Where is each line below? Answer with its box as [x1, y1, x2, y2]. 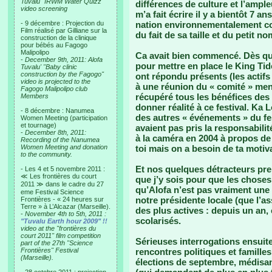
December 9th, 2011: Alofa [25, 56, 103, 63]
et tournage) [21, 121, 56, 129]
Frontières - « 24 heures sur [21, 195, 104, 203]
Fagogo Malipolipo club [21, 85, 87, 92]
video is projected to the [21, 78, 90, 85]
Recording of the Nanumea [21, 136, 100, 143]
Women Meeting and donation [21, 143, 107, 151]
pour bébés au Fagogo [21, 41, 87, 49]
